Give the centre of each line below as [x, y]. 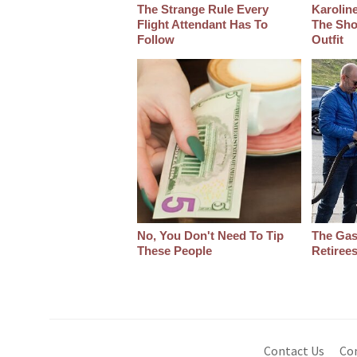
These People [175, 251]
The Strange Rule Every [203, 10]
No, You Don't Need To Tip [210, 236]
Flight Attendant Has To [202, 25]
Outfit [327, 40]
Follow [156, 40]
